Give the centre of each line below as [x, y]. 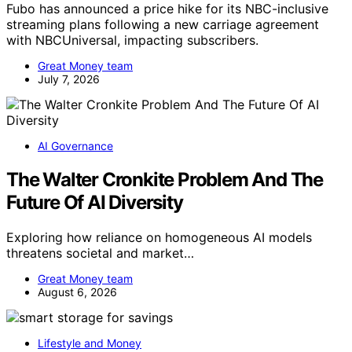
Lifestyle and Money [90, 343]
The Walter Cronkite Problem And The [165, 180]
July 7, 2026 [69, 79]
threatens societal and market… [100, 253]
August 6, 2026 [77, 292]
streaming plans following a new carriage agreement [163, 25]
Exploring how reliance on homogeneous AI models [159, 238]
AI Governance [75, 146]
